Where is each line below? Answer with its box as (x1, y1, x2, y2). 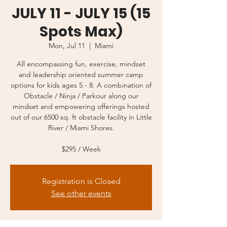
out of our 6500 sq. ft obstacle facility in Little (10, 112, 152, 122)
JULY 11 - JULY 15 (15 (12, 4, 150, 24)
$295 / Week (61, 144, 101, 154)
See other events (51, 188, 111, 199)
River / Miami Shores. (48, 123, 115, 133)
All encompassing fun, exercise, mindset (17, 59, 145, 69)
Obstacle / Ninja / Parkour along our (23, 91, 139, 101)
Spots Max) (40, 22, 123, 42)
